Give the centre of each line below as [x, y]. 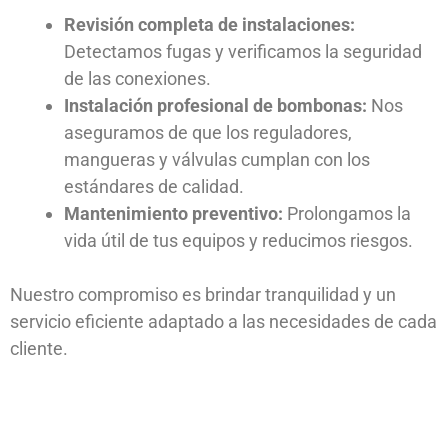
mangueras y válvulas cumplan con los [217, 160]
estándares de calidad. [154, 187]
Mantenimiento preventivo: [173, 214]
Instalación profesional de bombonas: [215, 106]
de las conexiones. [137, 79]
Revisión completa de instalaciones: [209, 25]
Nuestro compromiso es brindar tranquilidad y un [203, 295]
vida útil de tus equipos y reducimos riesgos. [238, 241]
